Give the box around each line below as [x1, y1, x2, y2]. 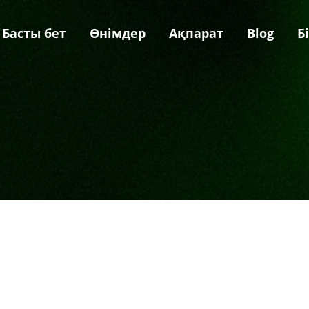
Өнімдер [90, 25, 146, 41]
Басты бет [2, 25, 66, 41]
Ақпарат [169, 25, 223, 41]
